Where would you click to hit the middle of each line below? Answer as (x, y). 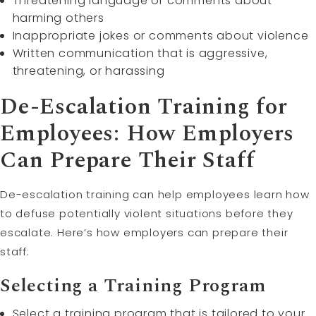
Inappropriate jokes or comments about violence (160, 36)
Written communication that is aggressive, (140, 54)
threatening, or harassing (89, 71)
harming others (58, 18)
